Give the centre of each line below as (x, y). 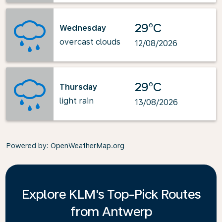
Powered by (26, 146)
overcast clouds (90, 42)
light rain (77, 101)
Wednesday (83, 28)
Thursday (78, 87)
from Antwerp (111, 211)
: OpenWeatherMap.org (85, 146)
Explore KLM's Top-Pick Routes (111, 194)
